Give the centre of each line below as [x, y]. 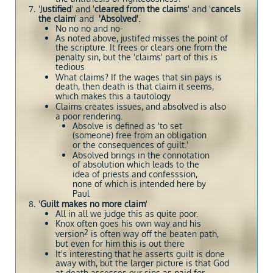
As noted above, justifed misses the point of [142, 38]
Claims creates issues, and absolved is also [141, 106]
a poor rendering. [90, 116]
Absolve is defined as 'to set [127, 126]
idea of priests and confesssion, [135, 175]
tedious [70, 67]
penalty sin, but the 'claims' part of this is [136, 58]
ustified [57, 9]
